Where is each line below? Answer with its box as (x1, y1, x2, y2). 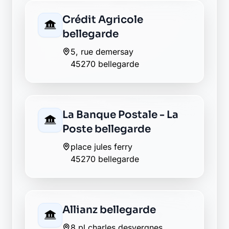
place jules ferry (71, 142, 132, 152)
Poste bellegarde (62, 123, 151, 135)
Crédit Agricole (62, 13, 143, 26)
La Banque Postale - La (62, 108, 178, 121)
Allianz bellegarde (62, 203, 156, 216)
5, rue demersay (71, 47, 133, 57)
